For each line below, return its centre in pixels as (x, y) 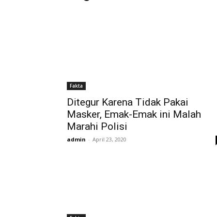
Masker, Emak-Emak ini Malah (134, 114)
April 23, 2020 (109, 139)
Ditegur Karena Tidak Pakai (128, 102)
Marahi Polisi (97, 126)
